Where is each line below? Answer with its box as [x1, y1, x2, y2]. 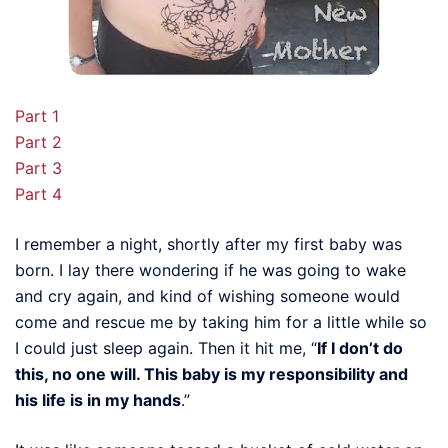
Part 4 [15, 183, 62, 204]
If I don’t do [317, 337, 403, 358]
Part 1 [15, 105, 59, 126]
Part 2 [15, 131, 62, 152]
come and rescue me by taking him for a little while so [15, 311, 427, 332]
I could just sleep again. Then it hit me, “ [15, 337, 317, 358]
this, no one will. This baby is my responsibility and [15, 363, 408, 384]
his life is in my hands [15, 389, 181, 410]
